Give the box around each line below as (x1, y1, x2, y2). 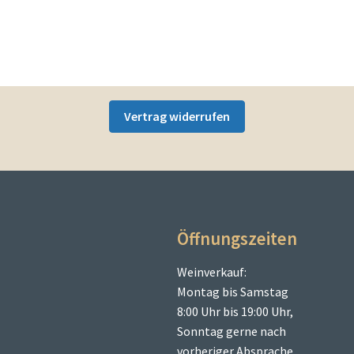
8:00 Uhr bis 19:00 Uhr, (177, 303, 293, 320)
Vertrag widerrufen (124, 108, 230, 125)
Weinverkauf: (177, 264, 247, 281)
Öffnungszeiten (177, 228, 297, 250)
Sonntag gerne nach (177, 323, 286, 340)
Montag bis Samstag (177, 284, 288, 300)
